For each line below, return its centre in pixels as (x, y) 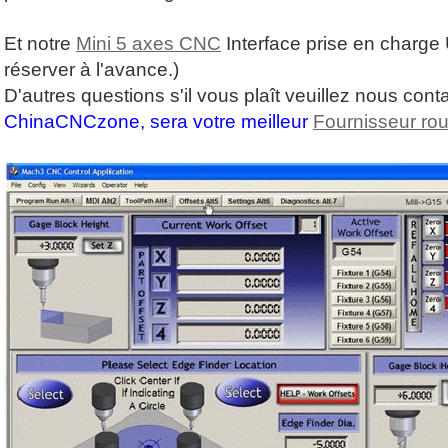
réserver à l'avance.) (91, 70)
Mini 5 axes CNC (148, 44)
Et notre (40, 44)
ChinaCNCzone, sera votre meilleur (158, 122)
